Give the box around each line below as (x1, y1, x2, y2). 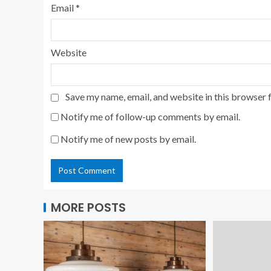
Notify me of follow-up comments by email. (60, 111, 240, 122)
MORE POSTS (51, 199, 126, 216)
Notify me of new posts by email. (60, 133, 196, 145)
